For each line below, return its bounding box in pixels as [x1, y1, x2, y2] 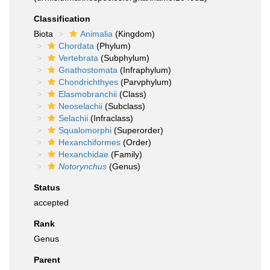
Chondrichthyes [58, 77, 118, 87]
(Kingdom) [113, 29, 155, 39]
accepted [34, 198, 69, 207]
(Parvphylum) [118, 77, 172, 87]
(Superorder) [111, 125, 163, 135]
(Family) [108, 149, 142, 159]
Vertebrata [58, 53, 98, 63]
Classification [34, 14, 90, 24]
